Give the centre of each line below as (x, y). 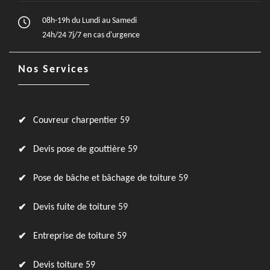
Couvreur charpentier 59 (81, 121)
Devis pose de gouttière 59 (85, 149)
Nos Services (54, 70)
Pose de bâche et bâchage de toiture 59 (111, 178)
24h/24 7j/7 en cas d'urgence (91, 35)
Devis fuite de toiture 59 (80, 207)
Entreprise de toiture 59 (80, 236)
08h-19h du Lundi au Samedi (89, 21)
